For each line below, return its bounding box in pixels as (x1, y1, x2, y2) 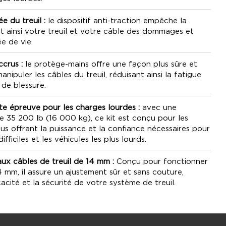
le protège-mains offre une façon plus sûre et (23, 61, 197, 68)
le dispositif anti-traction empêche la (45, 17, 187, 25)
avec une (140, 104, 177, 111)
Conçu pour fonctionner (114, 158, 208, 165)
